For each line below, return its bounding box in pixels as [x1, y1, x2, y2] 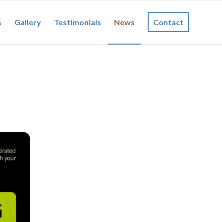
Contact [153, 17, 183, 27]
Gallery [14, 17, 41, 27]
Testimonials [54, 17, 101, 27]
